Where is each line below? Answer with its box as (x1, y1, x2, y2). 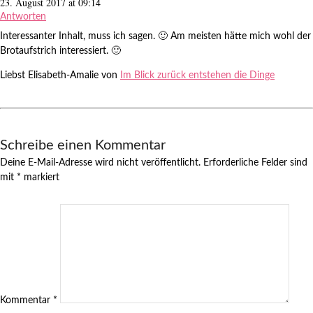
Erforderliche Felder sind (203, 158, 307, 168)
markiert (21, 173, 59, 182)
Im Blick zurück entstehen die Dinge (120, 71, 275, 80)
